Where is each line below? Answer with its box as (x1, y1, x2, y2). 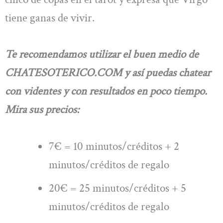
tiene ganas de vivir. (5, 10, 95, 25)
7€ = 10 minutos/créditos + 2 (49, 138, 180, 154)
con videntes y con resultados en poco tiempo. (5, 84, 207, 99)
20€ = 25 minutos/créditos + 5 (49, 180, 187, 196)
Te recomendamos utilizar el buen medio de (5, 47, 199, 62)
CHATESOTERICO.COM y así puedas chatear (5, 65, 211, 81)
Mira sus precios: (5, 102, 79, 117)
